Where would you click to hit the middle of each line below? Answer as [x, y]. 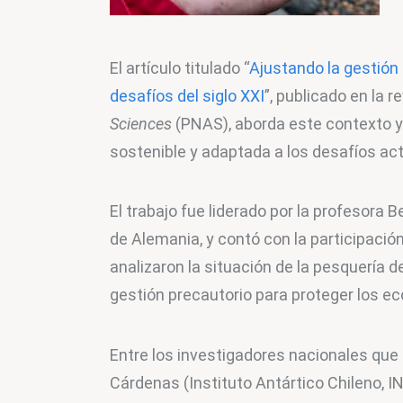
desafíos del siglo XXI [187, 96]
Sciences [141, 124]
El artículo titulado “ [179, 68]
